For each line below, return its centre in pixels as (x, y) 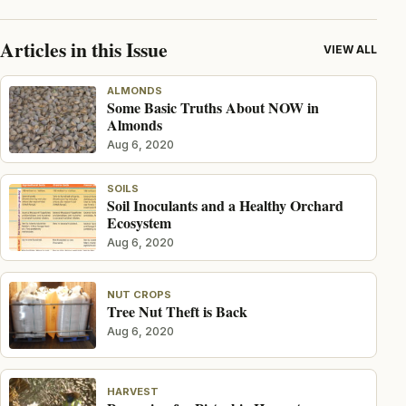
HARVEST (133, 391)
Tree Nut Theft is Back (178, 312)
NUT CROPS (140, 295)
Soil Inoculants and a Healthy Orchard (226, 206)
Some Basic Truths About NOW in (213, 107)
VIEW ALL (350, 49)
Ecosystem (140, 223)
